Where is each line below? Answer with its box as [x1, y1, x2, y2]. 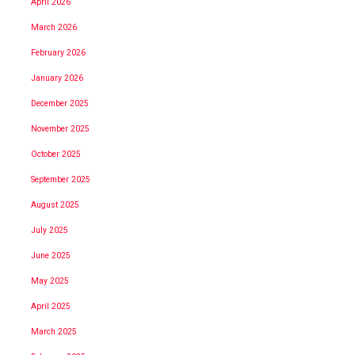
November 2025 [31, 123, 90, 134]
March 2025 [31, 326, 77, 337]
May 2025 [31, 275, 69, 286]
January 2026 [31, 72, 83, 83]
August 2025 [31, 199, 79, 210]
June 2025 [31, 250, 71, 261]
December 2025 [31, 97, 89, 109]
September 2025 [31, 174, 90, 185]
